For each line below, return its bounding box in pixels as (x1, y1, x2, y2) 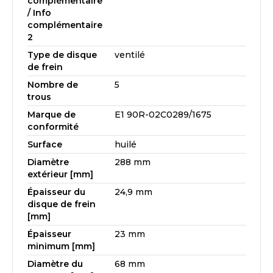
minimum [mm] (27, 241, 95, 252)
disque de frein (27, 199, 96, 210)
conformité (27, 121, 79, 132)
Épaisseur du (27, 186, 85, 197)
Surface (27, 139, 62, 150)
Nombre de (27, 79, 78, 90)
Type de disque (27, 49, 97, 60)
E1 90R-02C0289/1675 (115, 109, 212, 120)
